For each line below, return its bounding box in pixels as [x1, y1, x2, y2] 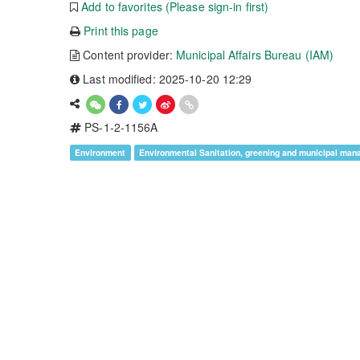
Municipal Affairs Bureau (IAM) [176, 47, 334, 63]
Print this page [84, 22, 158, 39]
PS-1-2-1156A [81, 119, 158, 135]
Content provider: [80, 47, 177, 63]
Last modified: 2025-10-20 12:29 [80, 71, 252, 87]
